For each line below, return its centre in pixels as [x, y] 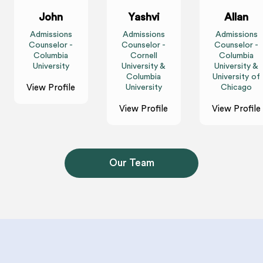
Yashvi [144, 17]
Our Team [131, 163]
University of [237, 77]
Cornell [144, 56]
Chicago [237, 88]
